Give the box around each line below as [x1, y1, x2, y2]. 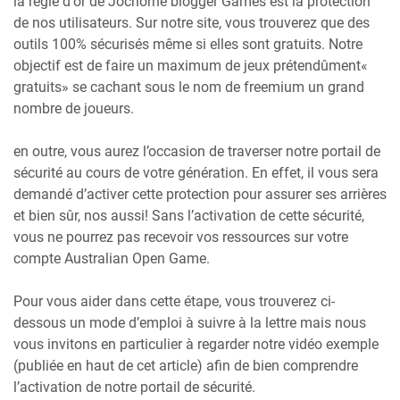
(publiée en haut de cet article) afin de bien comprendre [13, 356, 358, 374]
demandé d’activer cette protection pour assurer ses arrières [13, 185, 387, 203]
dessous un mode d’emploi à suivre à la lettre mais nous [13, 313, 366, 331]
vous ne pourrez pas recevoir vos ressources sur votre [13, 228, 348, 246]
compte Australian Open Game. [13, 249, 210, 267]
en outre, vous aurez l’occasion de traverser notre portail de [13, 142, 380, 160]
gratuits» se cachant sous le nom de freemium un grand [13, 78, 364, 96]
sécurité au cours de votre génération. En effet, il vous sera [13, 163, 379, 181]
